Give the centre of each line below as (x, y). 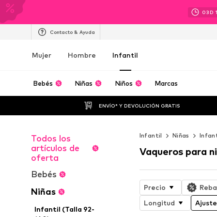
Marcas (166, 83)
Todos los (51, 138)
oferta (45, 158)
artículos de (55, 148)
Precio (155, 187)
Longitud (159, 202)
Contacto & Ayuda (72, 32)
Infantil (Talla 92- (65, 209)
